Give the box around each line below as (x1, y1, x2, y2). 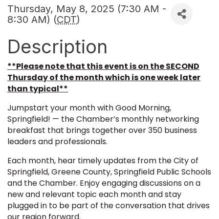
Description (7, 35, 108, 58)
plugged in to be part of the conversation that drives (7, 200, 210, 212)
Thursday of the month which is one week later (7, 72, 200, 84)
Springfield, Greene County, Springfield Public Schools (7, 166, 211, 178)
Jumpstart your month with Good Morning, (7, 102, 171, 114)
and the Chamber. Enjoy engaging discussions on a (7, 177, 200, 189)
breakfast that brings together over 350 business (7, 125, 197, 136)
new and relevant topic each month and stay (7, 189, 181, 200)
